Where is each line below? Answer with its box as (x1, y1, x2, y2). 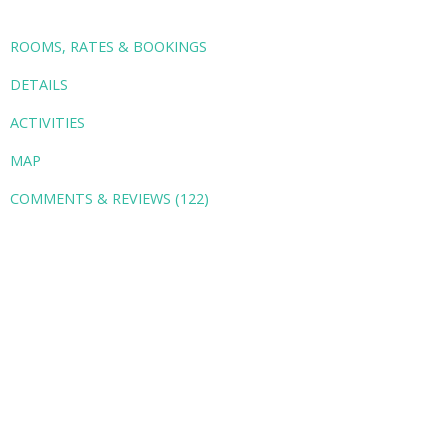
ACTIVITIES (10, 112, 86, 132)
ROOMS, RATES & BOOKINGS (10, 36, 208, 56)
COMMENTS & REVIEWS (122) (10, 188, 210, 208)
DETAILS (10, 74, 69, 94)
